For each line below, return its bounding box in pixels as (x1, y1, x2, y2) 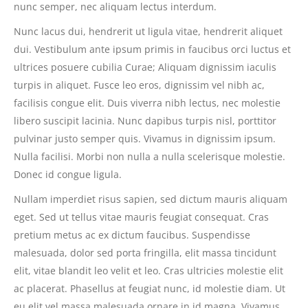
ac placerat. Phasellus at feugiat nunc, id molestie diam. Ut (14, 281, 285, 295)
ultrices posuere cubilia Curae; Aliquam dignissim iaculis (14, 60, 276, 74)
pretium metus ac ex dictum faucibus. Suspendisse (14, 228, 250, 241)
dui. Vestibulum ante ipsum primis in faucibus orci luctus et (14, 42, 291, 56)
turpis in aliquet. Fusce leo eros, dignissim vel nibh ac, (14, 78, 265, 91)
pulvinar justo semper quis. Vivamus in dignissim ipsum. (14, 131, 276, 145)
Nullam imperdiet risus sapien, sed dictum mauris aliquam (14, 192, 287, 206)
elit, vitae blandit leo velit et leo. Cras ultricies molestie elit (14, 263, 283, 277)
